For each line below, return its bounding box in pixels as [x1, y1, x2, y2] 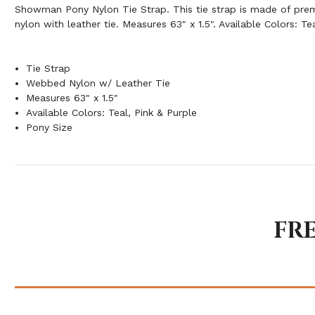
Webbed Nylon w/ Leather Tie [26, 77, 171, 89]
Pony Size [26, 121, 73, 133]
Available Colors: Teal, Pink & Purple [26, 106, 198, 118]
